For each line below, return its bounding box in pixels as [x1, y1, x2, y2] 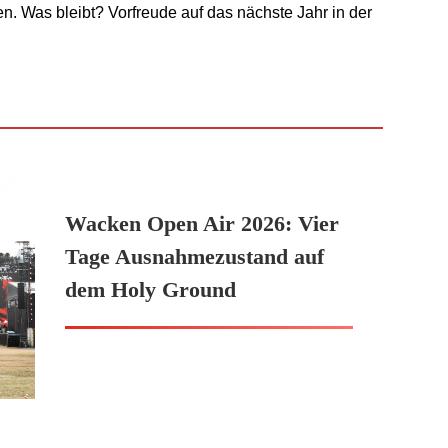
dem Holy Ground [64, 277, 236, 303]
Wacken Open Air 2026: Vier [64, 211, 339, 237]
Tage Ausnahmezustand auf [64, 244, 324, 270]
